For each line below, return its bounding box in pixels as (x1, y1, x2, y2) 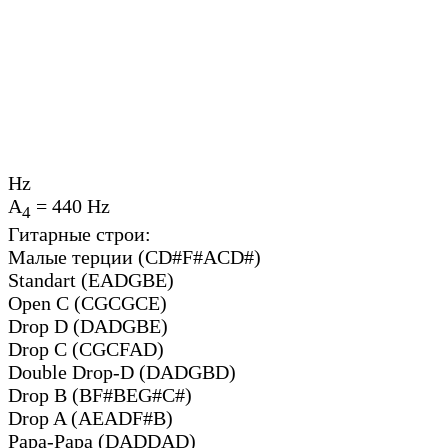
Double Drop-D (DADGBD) (8, 360, 236, 383)
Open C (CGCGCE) (8, 291, 167, 314)
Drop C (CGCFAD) (8, 337, 164, 360)
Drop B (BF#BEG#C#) (8, 383, 192, 406)
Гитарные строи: (8, 222, 151, 245)
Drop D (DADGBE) (8, 314, 168, 337)
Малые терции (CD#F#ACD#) (8, 245, 261, 268)
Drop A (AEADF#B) (8, 406, 173, 429)
